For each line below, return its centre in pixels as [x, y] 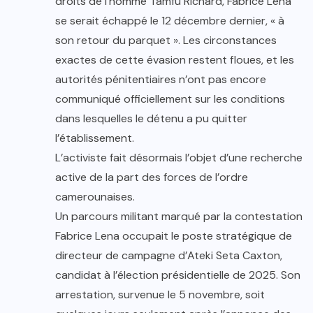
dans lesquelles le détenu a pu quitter [151, 119]
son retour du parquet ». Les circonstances [166, 41]
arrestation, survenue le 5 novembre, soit [160, 295]
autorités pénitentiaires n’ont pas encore [161, 80]
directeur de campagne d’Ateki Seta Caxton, [169, 256]
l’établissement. [95, 138]
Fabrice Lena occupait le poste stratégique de [174, 236]
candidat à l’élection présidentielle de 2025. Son [178, 275]
